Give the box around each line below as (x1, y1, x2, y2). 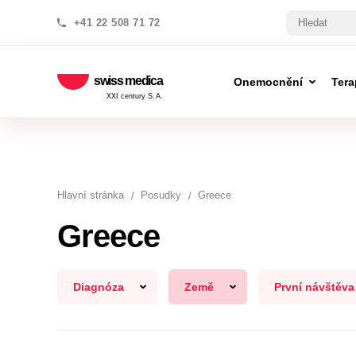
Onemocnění (233, 75, 303, 88)
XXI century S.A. (106, 92, 163, 100)
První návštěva (274, 281, 354, 293)
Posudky (141, 189, 181, 201)
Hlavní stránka (57, 189, 124, 201)
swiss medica (94, 73, 163, 87)
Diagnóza (73, 281, 124, 293)
